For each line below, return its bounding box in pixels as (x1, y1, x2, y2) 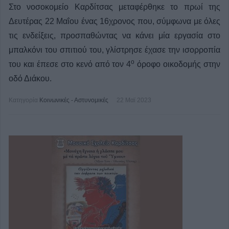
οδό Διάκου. (9, 74, 52, 83)
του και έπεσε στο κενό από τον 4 (9, 60, 131, 68)
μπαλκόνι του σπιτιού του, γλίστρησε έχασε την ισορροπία (9, 45, 220, 54)
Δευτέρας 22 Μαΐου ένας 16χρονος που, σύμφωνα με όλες (9, 17, 220, 26)
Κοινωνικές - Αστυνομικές (39, 97, 108, 104)
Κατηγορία (9, 97, 38, 104)
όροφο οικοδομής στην (134, 60, 221, 68)
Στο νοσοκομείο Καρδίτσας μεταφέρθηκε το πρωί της (9, 3, 220, 11)
